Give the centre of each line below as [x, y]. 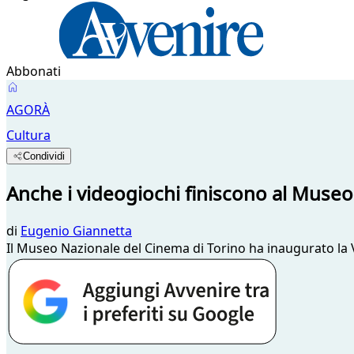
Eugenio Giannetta [76, 230]
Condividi [44, 156]
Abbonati [34, 71]
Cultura [28, 135]
